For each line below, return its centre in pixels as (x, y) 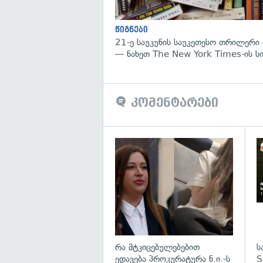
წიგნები (131, 29)
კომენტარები (173, 102)
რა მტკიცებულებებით (157, 247)
